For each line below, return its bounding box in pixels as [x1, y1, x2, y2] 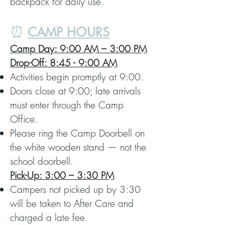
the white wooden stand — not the [10, 141, 146, 154]
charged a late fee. [10, 211, 88, 224]
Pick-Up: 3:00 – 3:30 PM [10, 169, 114, 182]
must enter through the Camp [10, 98, 124, 111]
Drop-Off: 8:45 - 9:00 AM [10, 56, 117, 69]
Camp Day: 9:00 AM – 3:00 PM [10, 42, 147, 55]
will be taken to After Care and [10, 197, 134, 210]
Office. [10, 113, 38, 126]
